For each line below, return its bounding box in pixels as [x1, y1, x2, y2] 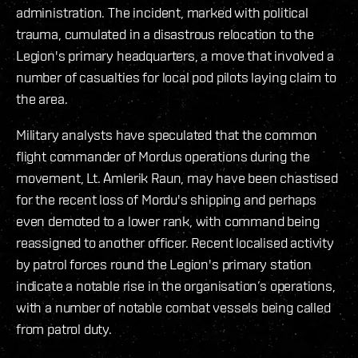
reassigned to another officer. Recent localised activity [16, 234, 334, 252]
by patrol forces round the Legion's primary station [16, 256, 312, 273]
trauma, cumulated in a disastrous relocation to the [16, 26, 314, 43]
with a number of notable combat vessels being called [16, 299, 331, 316]
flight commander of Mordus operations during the [16, 148, 310, 165]
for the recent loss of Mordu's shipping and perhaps [16, 191, 316, 209]
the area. [16, 90, 68, 108]
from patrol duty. [16, 320, 112, 338]
